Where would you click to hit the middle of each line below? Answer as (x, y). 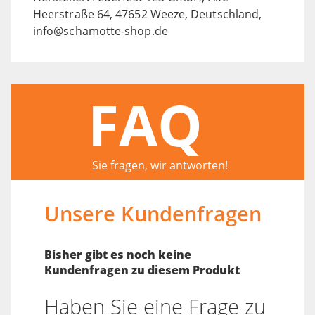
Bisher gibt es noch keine (118, 254)
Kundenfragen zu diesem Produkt (142, 270)
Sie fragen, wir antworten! (160, 165)
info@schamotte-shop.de (101, 31)
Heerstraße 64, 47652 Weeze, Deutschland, (148, 14)
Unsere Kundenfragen (153, 213)
